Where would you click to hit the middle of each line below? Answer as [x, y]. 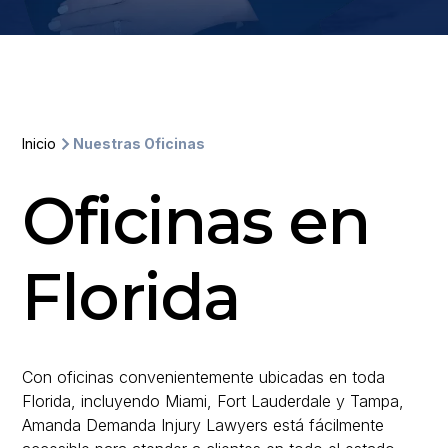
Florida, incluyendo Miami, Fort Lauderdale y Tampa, [213, 401]
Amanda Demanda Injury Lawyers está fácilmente [203, 425]
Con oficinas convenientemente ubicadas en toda [203, 377]
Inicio [39, 143]
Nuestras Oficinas [139, 143]
